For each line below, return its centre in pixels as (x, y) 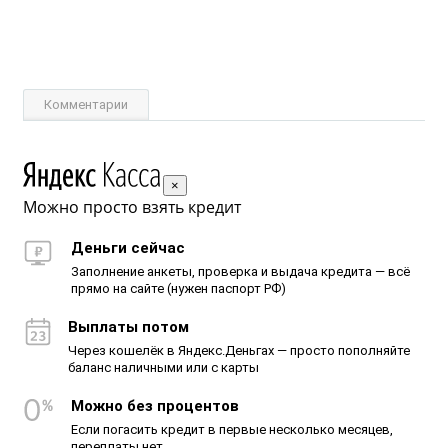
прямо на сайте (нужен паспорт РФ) (178, 289)
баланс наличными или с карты (163, 368)
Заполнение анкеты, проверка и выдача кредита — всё (240, 272)
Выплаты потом (128, 327)
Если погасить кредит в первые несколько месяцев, (232, 430)
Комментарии (86, 105)
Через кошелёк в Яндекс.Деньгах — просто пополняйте (239, 351)
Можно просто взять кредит (132, 207)
